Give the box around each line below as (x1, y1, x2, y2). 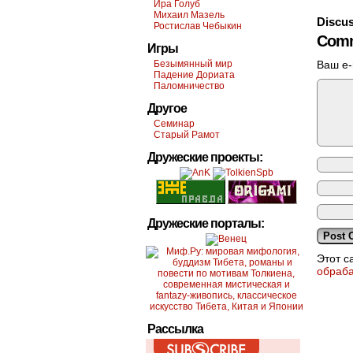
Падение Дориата (154, 69, 235, 80)
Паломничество (154, 80, 225, 91)
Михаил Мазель (154, 9, 225, 20)
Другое (147, 102, 187, 115)
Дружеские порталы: (147, 217, 264, 230)
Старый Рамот (154, 129, 220, 140)
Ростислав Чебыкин (154, 20, 242, 32)
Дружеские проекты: (147, 150, 262, 164)
